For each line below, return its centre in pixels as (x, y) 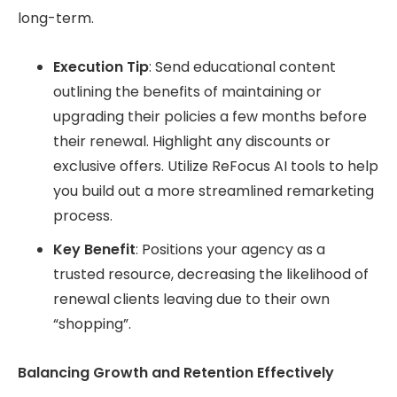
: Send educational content (242, 67)
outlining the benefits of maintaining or (187, 92)
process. (83, 216)
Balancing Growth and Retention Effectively (178, 373)
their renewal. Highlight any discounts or (192, 142)
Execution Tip (101, 67)
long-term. (58, 19)
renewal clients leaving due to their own (191, 300)
